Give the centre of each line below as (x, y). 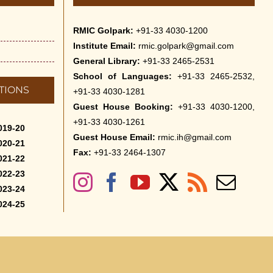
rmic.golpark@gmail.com (186, 46)
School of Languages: (125, 76)
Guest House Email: (115, 137)
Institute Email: (104, 46)
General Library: (106, 61)
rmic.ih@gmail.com (194, 137)
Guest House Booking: (123, 107)
